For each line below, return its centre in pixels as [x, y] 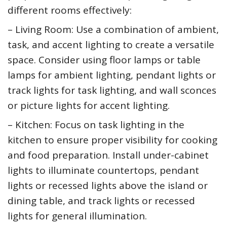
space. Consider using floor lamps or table [104, 60]
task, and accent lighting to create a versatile [111, 45]
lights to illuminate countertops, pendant [103, 171]
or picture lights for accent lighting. [89, 106]
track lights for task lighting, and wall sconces [112, 90]
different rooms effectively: [70, 10]
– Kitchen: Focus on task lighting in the [96, 125]
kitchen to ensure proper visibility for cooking [112, 140]
